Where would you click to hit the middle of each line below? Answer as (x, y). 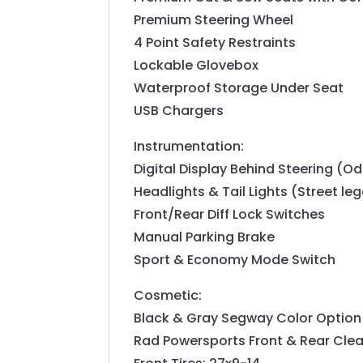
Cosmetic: (168, 296)
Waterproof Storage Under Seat (239, 88)
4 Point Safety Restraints (215, 43)
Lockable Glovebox (196, 66)
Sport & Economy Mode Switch (235, 260)
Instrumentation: (189, 147)
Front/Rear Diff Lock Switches (230, 215)
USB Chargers (179, 111)
